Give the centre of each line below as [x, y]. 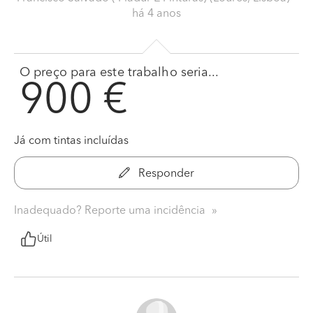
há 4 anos [156, 14]
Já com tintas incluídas [71, 141]
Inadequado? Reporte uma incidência [111, 211]
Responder [165, 174]
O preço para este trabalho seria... [119, 72]
